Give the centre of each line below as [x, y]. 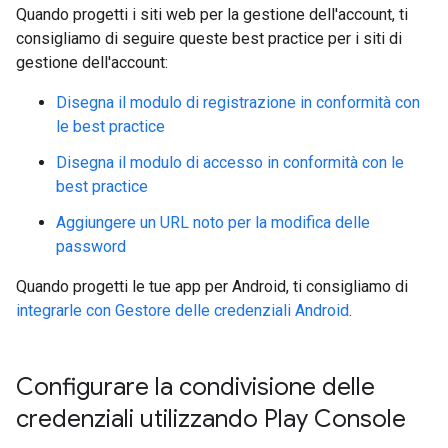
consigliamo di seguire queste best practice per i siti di [209, 38]
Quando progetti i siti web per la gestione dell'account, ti [212, 14]
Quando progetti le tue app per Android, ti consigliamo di [212, 286]
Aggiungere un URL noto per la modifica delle [213, 222]
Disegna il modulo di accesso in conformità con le [230, 162]
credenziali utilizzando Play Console [211, 419]
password [91, 246]
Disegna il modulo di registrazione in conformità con [238, 102]
